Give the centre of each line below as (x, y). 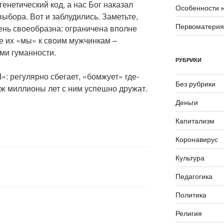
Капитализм (195, 121)
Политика (191, 195)
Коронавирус (196, 139)
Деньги (186, 102)
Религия (188, 213)
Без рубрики (195, 84)
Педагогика (194, 176)
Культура (190, 158)
